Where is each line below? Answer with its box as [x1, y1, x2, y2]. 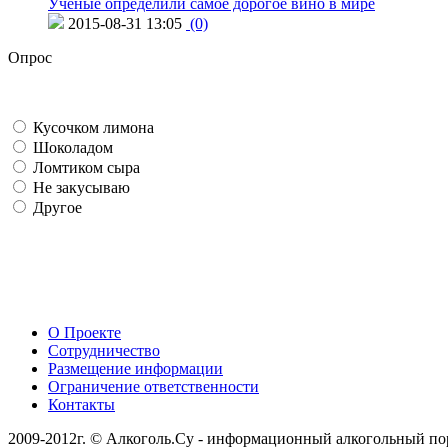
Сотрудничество [48, 341, 160, 359]
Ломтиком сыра [29, 158, 140, 176]
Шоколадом [29, 138, 113, 156]
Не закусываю [29, 178, 130, 196]
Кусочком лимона [29, 118, 154, 136]
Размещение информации [48, 359, 223, 377]
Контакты [48, 395, 115, 413]
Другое [29, 198, 82, 216]
